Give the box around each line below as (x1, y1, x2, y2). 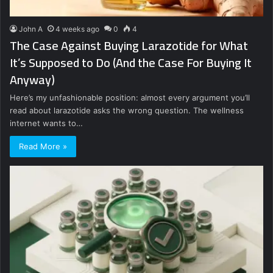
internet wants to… (10, 118, 83, 129)
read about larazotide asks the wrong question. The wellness (10, 105, 244, 116)
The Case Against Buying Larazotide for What (10, 34, 248, 57)
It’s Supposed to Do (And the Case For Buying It (10, 51, 252, 74)
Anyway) (10, 68, 55, 91)
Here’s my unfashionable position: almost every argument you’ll (10, 93, 250, 103)
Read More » (19, 141, 67, 152)
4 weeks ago (55, 24, 99, 34)
